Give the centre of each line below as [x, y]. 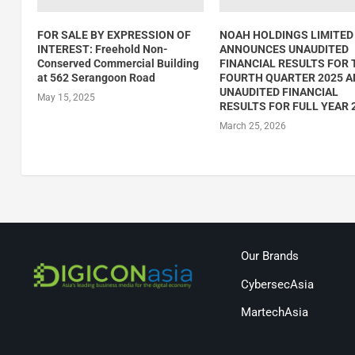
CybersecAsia [277, 284]
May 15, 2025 [66, 97]
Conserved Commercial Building [118, 63]
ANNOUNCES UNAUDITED [284, 49]
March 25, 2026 [253, 126]
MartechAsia [274, 313]
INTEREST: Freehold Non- [102, 49]
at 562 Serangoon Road [96, 77]
